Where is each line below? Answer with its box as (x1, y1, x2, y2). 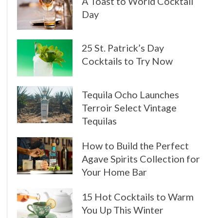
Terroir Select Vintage (81, 102, 177, 114)
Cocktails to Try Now (81, 55, 173, 67)
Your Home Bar (81, 166, 147, 178)
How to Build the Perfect (81, 140, 189, 152)
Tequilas (81, 115, 117, 127)
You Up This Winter (81, 204, 163, 216)
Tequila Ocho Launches (81, 89, 179, 101)
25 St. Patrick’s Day (81, 42, 164, 54)
